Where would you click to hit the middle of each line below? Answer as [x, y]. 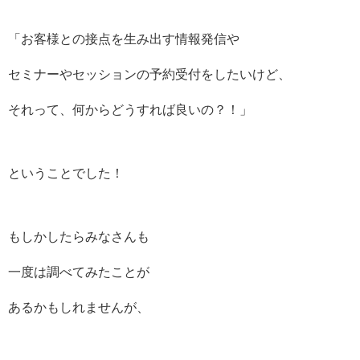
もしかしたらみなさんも [79, 237]
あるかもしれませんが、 [79, 308]
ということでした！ [66, 173]
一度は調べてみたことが [79, 272]
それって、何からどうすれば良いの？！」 [130, 109]
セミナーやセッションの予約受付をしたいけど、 [149, 74]
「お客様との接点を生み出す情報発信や [124, 39]
